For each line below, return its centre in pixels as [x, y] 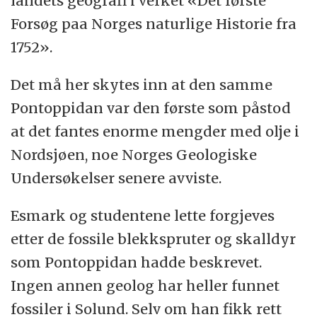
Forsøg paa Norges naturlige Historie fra [154, 23]
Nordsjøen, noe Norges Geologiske [134, 154]
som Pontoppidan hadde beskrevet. [137, 262]
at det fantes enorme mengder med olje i [155, 131]
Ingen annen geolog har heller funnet [145, 285]
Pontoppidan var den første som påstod [151, 108]
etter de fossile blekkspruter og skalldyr [154, 238]
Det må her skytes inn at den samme [142, 84]
